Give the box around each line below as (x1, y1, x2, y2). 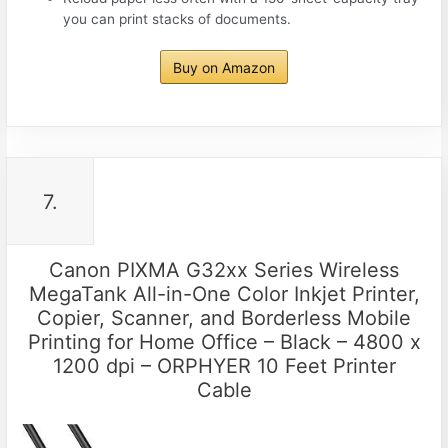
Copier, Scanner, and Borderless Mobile (37, 306, 411, 331)
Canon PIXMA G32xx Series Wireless (49, 258, 399, 283)
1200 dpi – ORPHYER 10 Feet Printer (52, 354, 396, 379)
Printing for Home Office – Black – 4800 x (27, 330, 421, 355)
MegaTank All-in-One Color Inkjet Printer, (28, 282, 420, 307)
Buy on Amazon (173, 59, 275, 77)
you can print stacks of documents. (63, 10, 292, 27)
